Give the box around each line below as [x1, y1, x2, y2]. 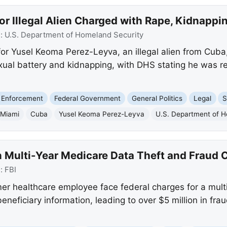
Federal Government [54, 94, 121, 102]
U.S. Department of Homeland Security [4, 30, 143, 40]
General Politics [132, 94, 183, 102]
